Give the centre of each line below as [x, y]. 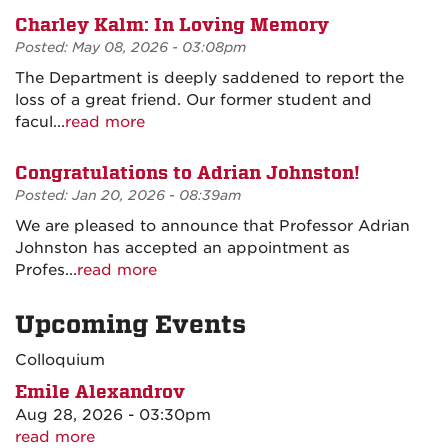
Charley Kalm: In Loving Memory [172, 24]
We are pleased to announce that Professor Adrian [212, 225]
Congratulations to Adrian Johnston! [187, 172]
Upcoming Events [130, 324]
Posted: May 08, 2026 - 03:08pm [130, 46]
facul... [40, 121]
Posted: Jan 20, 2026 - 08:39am [128, 194]
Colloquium [60, 359]
